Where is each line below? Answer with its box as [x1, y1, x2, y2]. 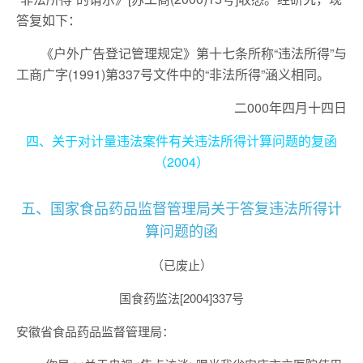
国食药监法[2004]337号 [119, 289, 244, 306]
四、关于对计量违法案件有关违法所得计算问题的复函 [26, 131, 337, 150]
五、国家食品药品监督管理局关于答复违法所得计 [21, 197, 342, 218]
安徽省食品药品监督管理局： [16, 322, 174, 340]
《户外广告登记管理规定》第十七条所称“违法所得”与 [41, 44, 347, 62]
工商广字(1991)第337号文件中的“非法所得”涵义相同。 [16, 65, 330, 83]
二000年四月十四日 [43, 98, 347, 117]
